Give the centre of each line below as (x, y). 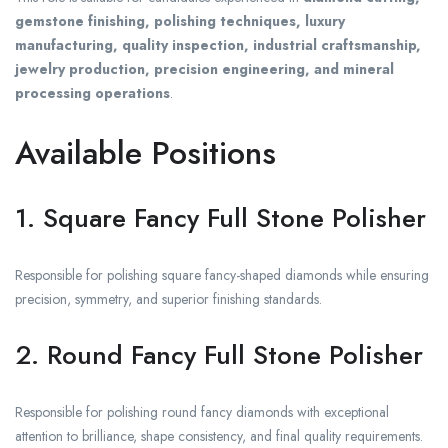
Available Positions (145, 153)
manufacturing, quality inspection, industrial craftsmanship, (218, 45)
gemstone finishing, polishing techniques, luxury (180, 21)
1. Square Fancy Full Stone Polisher (220, 218)
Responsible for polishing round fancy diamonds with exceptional (202, 412)
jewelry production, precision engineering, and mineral (204, 69)
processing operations (92, 93)
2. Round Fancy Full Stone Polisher (219, 355)
